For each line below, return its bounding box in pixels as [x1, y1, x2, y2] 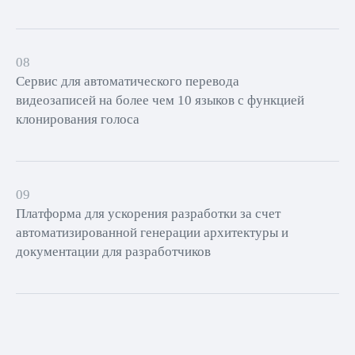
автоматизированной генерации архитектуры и [16, 225, 288, 240]
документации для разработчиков [16, 244, 211, 259]
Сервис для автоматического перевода [16, 74, 239, 89]
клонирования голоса [16, 112, 139, 127]
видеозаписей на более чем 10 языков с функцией [16, 93, 304, 108]
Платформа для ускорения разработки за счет [16, 206, 281, 221]
